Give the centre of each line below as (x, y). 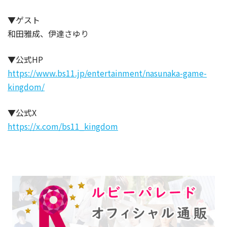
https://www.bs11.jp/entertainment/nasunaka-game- (107, 73)
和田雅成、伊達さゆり (48, 33)
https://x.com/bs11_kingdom (63, 126)
